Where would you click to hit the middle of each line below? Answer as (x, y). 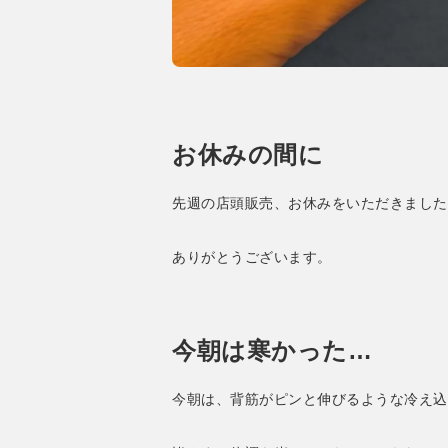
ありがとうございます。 (252, 256)
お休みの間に (247, 154)
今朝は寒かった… (272, 350)
